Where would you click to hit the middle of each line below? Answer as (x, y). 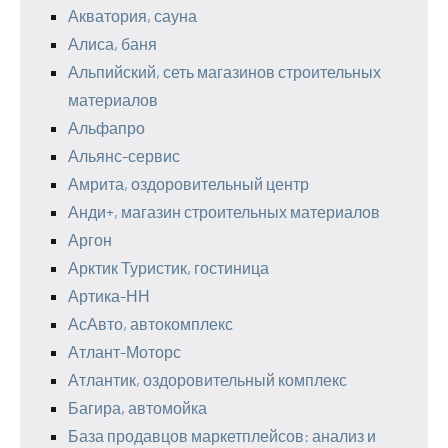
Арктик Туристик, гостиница (168, 268)
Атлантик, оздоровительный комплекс (207, 380)
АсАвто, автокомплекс (150, 324)
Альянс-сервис (124, 156)
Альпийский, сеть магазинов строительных (224, 72)
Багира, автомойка (137, 408)
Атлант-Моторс (124, 352)
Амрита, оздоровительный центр (188, 184)
